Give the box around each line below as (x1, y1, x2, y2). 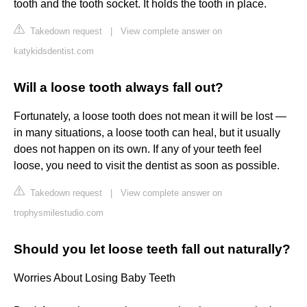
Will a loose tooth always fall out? (14, 80, 223, 95)
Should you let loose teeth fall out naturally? (14, 242, 291, 257)
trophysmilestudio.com (14, 208, 103, 219)
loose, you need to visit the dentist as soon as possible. (14, 160, 280, 172)
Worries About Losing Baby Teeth (14, 272, 175, 284)
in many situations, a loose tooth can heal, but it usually (14, 127, 280, 139)
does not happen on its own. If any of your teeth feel (14, 143, 262, 156)
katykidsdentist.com (14, 46, 94, 57)
